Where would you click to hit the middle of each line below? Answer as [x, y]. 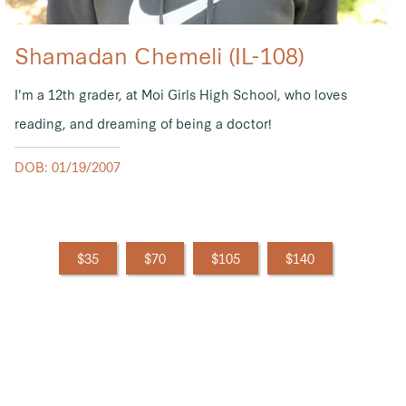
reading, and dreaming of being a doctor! [143, 124]
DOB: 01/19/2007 [67, 167]
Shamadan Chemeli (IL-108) [159, 55]
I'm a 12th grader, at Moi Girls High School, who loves [180, 95]
